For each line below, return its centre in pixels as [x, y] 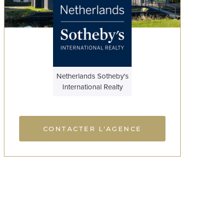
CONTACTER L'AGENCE [92, 128]
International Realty [92, 87]
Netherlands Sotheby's [92, 76]
